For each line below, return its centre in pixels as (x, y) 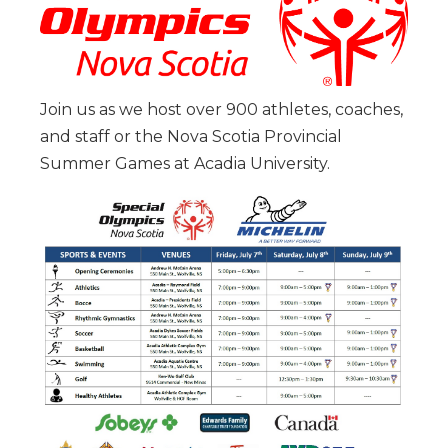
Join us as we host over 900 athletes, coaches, (221, 110)
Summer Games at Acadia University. (185, 164)
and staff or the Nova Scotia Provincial (191, 137)
